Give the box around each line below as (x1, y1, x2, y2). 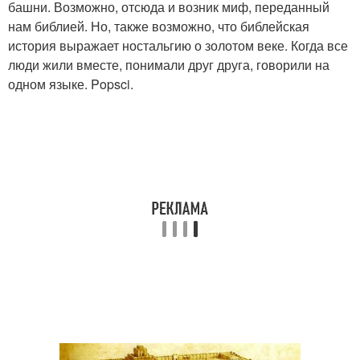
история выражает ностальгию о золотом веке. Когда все (8, 35, 348, 55)
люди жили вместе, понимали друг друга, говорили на (8, 55, 329, 74)
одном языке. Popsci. (8, 74, 133, 93)
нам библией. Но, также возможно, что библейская (8, 16, 309, 35)
